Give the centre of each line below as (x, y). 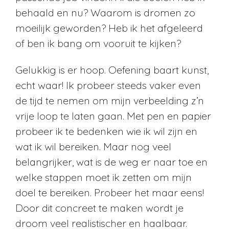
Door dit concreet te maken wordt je (99, 208)
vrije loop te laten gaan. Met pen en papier (113, 116)
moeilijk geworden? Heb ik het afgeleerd (109, 28)
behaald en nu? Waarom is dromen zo (105, 12)
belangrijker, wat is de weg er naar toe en (111, 162)
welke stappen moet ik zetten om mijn (104, 177)
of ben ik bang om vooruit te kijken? (98, 43)
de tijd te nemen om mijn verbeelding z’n (110, 100)
